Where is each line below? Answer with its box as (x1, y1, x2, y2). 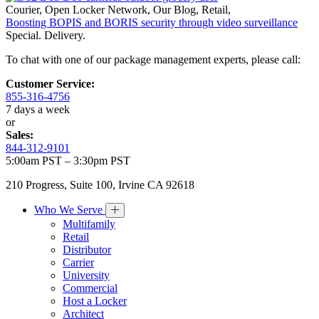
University (63, 268, 110, 281)
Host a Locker (63, 294, 127, 307)
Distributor (63, 243, 111, 256)
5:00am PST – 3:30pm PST (6, 154, 130, 167)
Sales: (6, 128, 33, 141)
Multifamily (63, 217, 115, 230)
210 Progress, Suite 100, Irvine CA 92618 (6, 178, 194, 191)
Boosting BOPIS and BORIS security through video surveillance (6, 16, 298, 28)
